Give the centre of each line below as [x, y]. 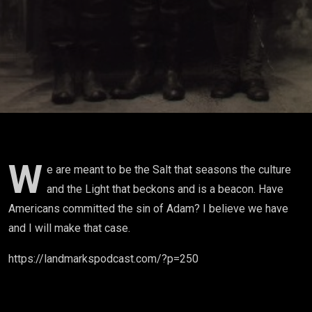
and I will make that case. [69, 228]
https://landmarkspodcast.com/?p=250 [103, 259]
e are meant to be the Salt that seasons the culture [169, 170]
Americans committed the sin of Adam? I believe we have [148, 209]
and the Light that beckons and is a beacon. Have [165, 189]
